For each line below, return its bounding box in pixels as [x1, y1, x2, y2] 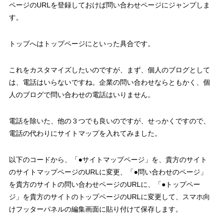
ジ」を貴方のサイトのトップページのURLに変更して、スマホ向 [8, 193, 210, 201]
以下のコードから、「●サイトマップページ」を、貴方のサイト [8, 156, 207, 164]
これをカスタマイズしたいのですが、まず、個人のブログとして [8, 66, 210, 74]
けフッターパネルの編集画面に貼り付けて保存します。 [8, 205, 182, 214]
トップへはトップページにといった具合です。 [8, 40, 155, 48]
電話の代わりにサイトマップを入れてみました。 [8, 129, 162, 138]
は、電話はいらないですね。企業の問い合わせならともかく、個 [8, 78, 210, 87]
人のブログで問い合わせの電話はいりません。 [8, 91, 155, 99]
